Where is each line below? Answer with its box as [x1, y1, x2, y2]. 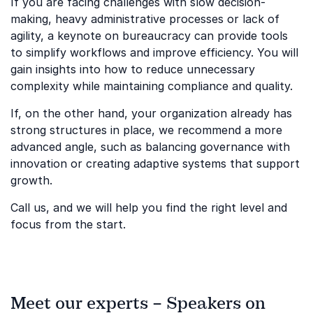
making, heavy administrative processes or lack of [10, 12, 279, 26]
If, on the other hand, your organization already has [10, 106, 292, 120]
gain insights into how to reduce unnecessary [10, 62, 255, 76]
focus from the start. [10, 217, 126, 231]
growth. [10, 173, 52, 187]
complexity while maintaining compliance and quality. [10, 79, 293, 93]
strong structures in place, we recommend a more [10, 123, 282, 137]
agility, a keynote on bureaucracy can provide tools [10, 29, 288, 43]
